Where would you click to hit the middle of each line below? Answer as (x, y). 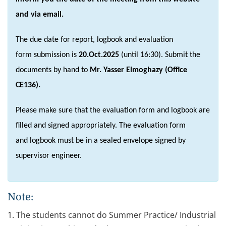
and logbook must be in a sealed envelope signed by (101, 140)
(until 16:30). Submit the (161, 55)
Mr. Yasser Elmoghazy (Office (138, 70)
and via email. (40, 14)
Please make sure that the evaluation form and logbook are (113, 110)
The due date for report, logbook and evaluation (94, 40)
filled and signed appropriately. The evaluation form (101, 125)
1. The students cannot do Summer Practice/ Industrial (112, 215)
